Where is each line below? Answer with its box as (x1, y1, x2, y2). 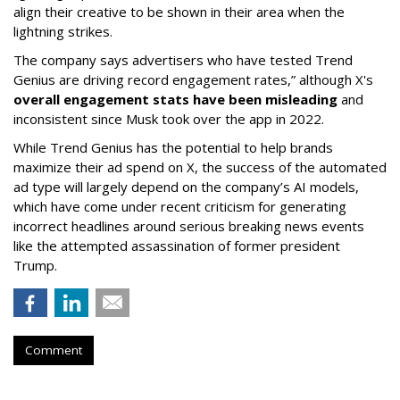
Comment (25, 342, 82, 359)
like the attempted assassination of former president (13, 237, 340, 255)
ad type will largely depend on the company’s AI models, (13, 178, 359, 196)
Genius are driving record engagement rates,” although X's (13, 71, 373, 89)
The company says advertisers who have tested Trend (13, 51, 353, 70)
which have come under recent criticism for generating (13, 197, 346, 216)
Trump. (13, 256, 57, 275)
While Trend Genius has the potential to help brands (13, 138, 333, 157)
